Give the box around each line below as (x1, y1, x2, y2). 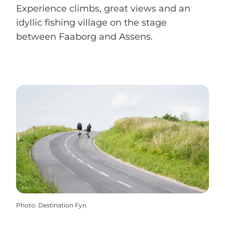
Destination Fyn (38, 201, 86, 209)
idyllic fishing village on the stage (16, 17, 167, 29)
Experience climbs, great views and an (16, 3, 190, 15)
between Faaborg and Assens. (16, 31, 153, 43)
